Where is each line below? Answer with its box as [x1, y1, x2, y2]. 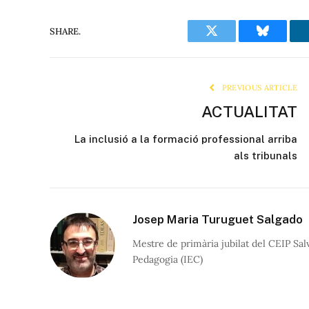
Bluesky [261, 34, 303, 48]
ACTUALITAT [201, 102, 297, 121]
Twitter [210, 34, 247, 48]
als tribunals [234, 150, 297, 162]
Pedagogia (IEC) [132, 253, 203, 266]
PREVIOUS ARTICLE [219, 83, 297, 93]
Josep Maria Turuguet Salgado [132, 212, 303, 227]
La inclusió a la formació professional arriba [74, 133, 297, 146]
